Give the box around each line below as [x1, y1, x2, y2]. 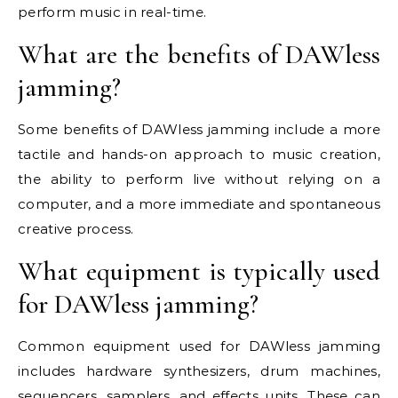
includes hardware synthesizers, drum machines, [18, 362, 380, 379]
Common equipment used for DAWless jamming [18, 337, 380, 354]
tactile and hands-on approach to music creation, [18, 145, 380, 163]
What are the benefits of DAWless [18, 37, 380, 71]
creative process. [18, 219, 134, 237]
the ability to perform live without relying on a [18, 170, 380, 187]
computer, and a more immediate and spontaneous [18, 195, 380, 212]
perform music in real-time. [18, 3, 207, 20]
